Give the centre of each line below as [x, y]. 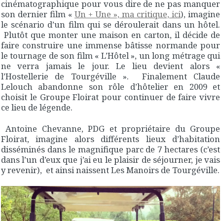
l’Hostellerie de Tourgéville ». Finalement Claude [110, 76]
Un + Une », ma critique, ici [128, 14]
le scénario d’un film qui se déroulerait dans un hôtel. [110, 24]
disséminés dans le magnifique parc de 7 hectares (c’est [110, 149]
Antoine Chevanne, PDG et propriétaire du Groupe [110, 128]
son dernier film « [38, 14]
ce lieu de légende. [37, 107]
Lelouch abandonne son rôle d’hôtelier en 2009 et [110, 86]
